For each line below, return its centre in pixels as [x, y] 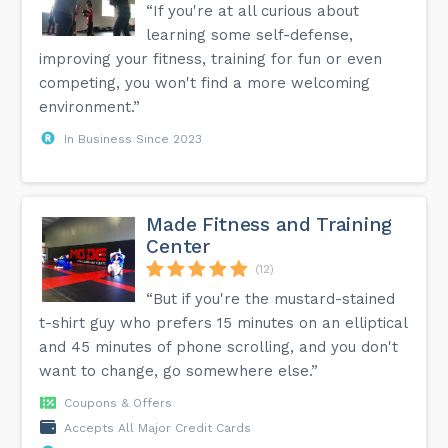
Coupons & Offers [118, 402]
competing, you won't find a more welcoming [205, 82]
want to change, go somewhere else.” [179, 370]
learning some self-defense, [250, 34]
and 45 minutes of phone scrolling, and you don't [219, 346]
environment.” [90, 106]
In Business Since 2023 [133, 138]
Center [178, 246]
